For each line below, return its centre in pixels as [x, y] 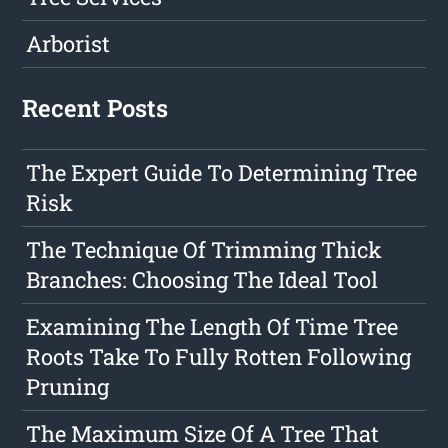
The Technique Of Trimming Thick [204, 250]
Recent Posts [95, 108]
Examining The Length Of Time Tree [212, 327]
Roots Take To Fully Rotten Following [219, 357]
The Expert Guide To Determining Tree [222, 173]
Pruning [68, 387]
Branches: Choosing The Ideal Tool [202, 280]
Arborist [68, 44]
